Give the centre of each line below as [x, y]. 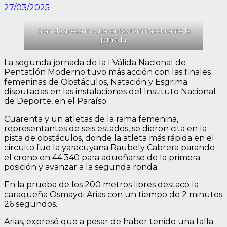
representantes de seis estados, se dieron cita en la [105, 128]
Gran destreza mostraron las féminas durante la [113, 31]
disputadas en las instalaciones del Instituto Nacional [110, 91]
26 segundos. [31, 204]
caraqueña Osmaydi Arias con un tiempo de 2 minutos [113, 194]
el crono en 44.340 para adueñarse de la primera [102, 157]
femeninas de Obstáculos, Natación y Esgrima [96, 82]
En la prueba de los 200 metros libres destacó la [101, 184]
